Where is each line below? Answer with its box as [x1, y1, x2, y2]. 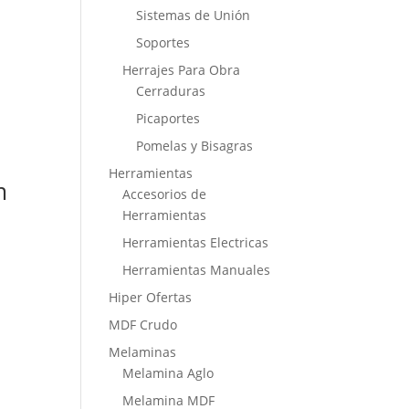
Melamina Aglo [122, 364, 215, 382]
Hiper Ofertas [109, 288, 193, 306]
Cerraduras [136, 82, 206, 100]
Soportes [136, 34, 191, 51]
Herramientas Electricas [122, 234, 269, 251]
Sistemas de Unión [136, 6, 251, 24]
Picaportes [136, 110, 201, 127]
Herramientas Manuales [122, 261, 271, 278]
